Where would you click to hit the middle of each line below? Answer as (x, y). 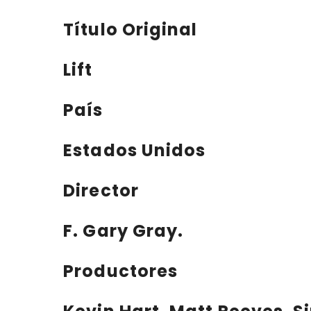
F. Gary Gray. (124, 230)
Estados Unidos (135, 151)
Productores (121, 271)
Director (101, 191)
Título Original (131, 30)
